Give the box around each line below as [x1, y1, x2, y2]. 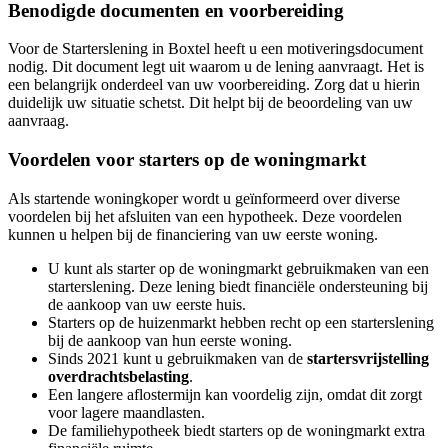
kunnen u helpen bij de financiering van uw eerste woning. [8, 225, 378, 243]
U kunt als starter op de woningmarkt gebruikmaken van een [48, 259, 429, 277]
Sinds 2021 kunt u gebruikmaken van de [48, 349, 307, 367]
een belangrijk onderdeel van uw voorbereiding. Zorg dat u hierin [8, 76, 420, 94]
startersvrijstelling [307, 349, 429, 367]
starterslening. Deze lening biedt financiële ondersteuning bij [48, 277, 428, 295]
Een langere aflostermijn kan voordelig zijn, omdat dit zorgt [48, 385, 422, 403]
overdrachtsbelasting [48, 367, 189, 385]
